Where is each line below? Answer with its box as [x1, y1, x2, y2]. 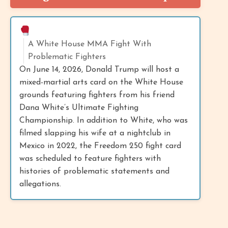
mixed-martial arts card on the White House [19, 78, 183, 87]
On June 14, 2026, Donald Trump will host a [19, 65, 179, 74]
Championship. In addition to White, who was [19, 116, 188, 125]
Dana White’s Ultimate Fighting [19, 103, 138, 112]
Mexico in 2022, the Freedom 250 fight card [19, 141, 181, 150]
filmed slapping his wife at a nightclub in [19, 129, 170, 137]
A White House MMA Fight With [28, 40, 151, 48]
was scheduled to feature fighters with [19, 154, 161, 163]
